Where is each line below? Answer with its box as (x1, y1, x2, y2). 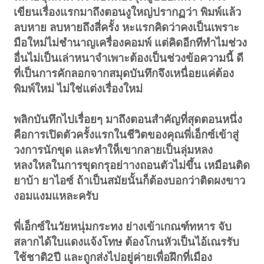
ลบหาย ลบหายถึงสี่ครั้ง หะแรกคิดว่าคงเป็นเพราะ (14, 21, 240, 34)
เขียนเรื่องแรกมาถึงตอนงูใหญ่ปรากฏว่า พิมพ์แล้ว (14, 6, 242, 19)
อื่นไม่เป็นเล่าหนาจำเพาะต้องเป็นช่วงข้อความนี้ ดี (14, 52, 244, 65)
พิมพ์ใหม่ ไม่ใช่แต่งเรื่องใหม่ (14, 82, 143, 95)
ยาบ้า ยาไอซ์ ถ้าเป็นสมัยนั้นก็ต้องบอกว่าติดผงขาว (14, 174, 246, 187)
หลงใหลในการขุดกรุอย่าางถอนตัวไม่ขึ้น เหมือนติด (14, 159, 250, 172)
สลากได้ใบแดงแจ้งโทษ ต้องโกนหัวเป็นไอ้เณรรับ (14, 236, 240, 249)
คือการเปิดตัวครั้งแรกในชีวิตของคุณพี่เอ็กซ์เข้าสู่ (14, 128, 239, 141)
